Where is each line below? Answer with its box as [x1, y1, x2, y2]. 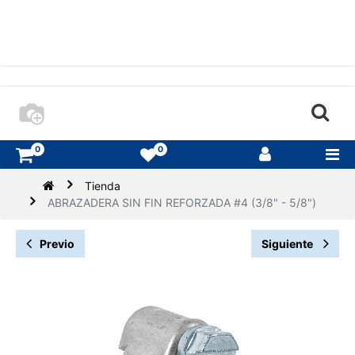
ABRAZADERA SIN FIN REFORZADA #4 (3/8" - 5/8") [48, 196, 317, 210]
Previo [40, 237, 74, 251]
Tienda [85, 179, 121, 193]
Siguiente [261, 237, 315, 251]
